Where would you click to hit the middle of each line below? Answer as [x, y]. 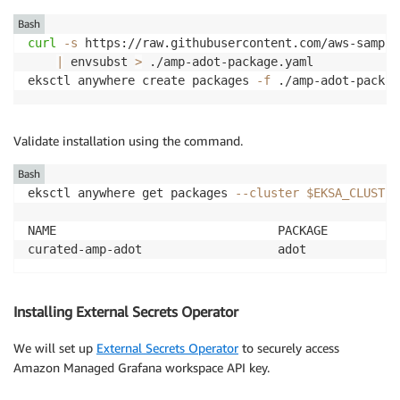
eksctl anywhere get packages [131, 193]
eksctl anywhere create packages [142, 81]
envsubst [99, 62]
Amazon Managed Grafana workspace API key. [142, 367]
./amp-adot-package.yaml [228, 62]
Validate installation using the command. [128, 141]
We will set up [55, 347]
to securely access [289, 347]
